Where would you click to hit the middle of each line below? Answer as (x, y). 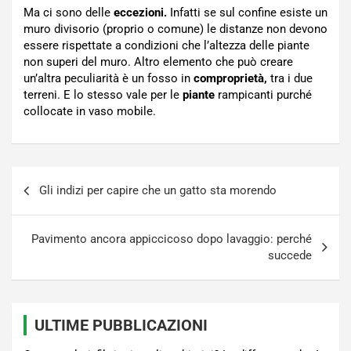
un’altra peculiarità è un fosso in (109, 79)
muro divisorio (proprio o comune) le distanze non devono (175, 29)
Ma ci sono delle (69, 13)
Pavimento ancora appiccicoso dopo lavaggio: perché (172, 239)
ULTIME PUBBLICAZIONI (121, 326)
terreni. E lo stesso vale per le (103, 95)
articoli (41, 204)
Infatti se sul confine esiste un (247, 13)
